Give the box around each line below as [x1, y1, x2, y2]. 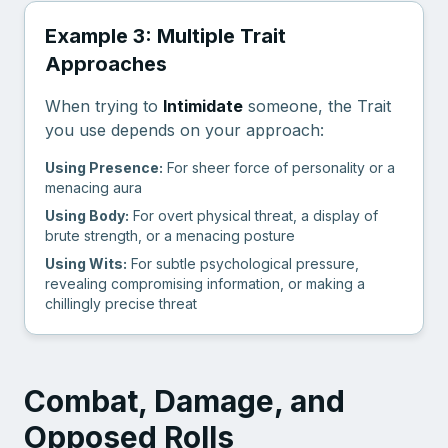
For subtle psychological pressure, [127, 255, 359, 272]
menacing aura [45, 179, 142, 196]
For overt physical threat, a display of [129, 207, 378, 224]
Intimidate [163, 96, 243, 116]
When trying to [45, 96, 163, 116]
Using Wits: [45, 255, 127, 272]
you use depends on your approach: [45, 120, 324, 140]
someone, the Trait [243, 96, 391, 116]
